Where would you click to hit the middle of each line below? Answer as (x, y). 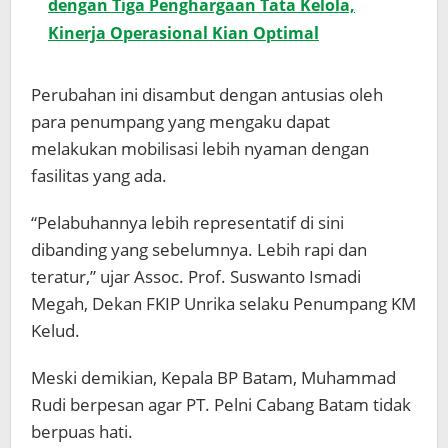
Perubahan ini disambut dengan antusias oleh (207, 95)
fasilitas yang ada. (99, 176)
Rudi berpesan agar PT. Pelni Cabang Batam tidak (221, 405)
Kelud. (55, 331)
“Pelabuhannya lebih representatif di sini (187, 223)
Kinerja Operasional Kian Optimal (183, 33)
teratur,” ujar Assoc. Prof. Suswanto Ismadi (196, 277)
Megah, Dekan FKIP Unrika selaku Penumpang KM (223, 304)
